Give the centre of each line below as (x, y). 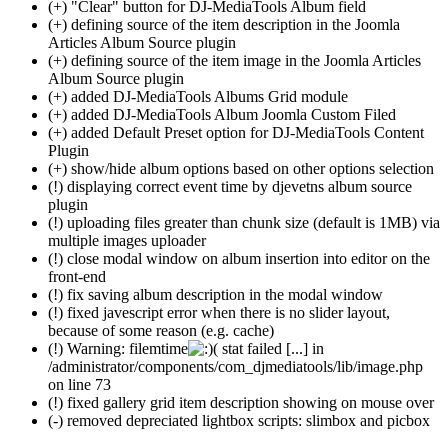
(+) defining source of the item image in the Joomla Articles (234, 60)
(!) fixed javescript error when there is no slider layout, (219, 312)
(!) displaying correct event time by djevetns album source (230, 186)
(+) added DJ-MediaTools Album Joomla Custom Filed (222, 114)
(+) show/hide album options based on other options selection (241, 168)
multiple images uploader (127, 240)
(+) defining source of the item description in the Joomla (224, 24)
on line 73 (79, 384)
